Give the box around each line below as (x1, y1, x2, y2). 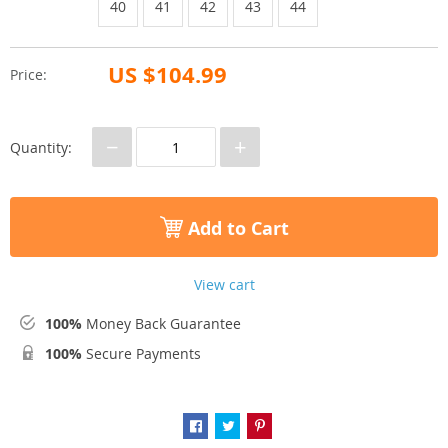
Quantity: (10, 137, 72, 157)
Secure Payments (82, 344, 201, 364)
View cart (193, 275, 255, 295)
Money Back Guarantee (82, 314, 241, 334)
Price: (10, 65, 47, 85)
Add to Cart (182, 215, 289, 241)
